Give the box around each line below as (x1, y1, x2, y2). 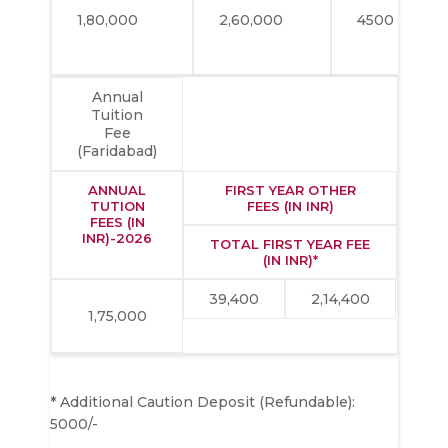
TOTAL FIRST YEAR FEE (210, 235, 370, 252)
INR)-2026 (82, 229, 152, 246)
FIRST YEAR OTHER (224, 181, 356, 198)
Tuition (91, 105, 143, 124)
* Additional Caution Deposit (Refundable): (50, 392, 355, 411)
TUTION (89, 197, 145, 214)
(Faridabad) (77, 141, 157, 160)
